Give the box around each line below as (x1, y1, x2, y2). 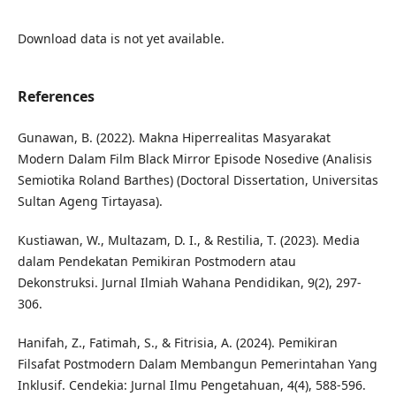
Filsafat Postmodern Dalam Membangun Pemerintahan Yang (17, 355, 377, 373)
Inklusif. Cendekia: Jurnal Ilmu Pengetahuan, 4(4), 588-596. (17, 377, 366, 394)
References (17, 87, 95, 107)
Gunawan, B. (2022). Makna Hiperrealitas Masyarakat (17, 129, 331, 147)
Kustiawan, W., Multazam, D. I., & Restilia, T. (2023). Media (17, 232, 360, 249)
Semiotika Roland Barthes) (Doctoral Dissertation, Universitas (17, 171, 378, 189)
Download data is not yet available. (17, 30, 225, 48)
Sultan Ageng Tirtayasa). (17, 193, 163, 210)
